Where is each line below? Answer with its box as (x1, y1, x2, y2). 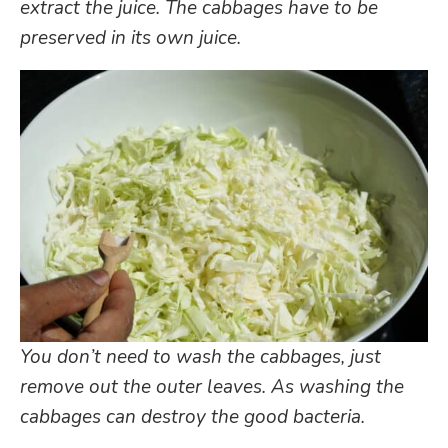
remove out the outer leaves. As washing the (20, 373, 404, 400)
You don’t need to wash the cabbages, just (20, 343, 381, 370)
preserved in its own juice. (20, 24, 241, 51)
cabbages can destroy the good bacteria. (20, 403, 365, 430)
